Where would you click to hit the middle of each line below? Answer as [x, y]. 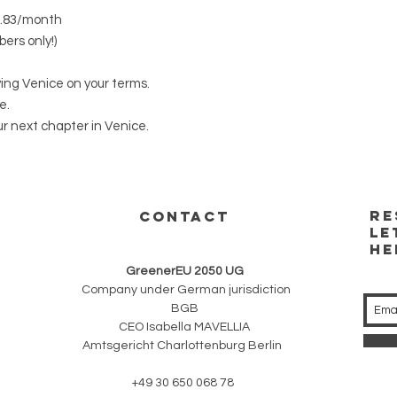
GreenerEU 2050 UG [184, 271]
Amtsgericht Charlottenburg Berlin [184, 345]
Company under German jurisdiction [184, 289]
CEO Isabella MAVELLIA [184, 327]
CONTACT [184, 216]
